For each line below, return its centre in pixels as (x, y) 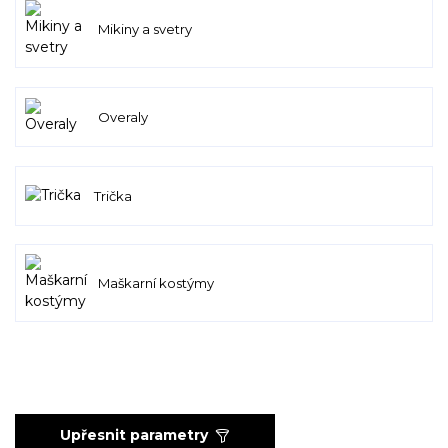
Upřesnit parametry (133, 434)
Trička (112, 195)
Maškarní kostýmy (155, 283)
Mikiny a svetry (144, 29)
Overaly (122, 116)
